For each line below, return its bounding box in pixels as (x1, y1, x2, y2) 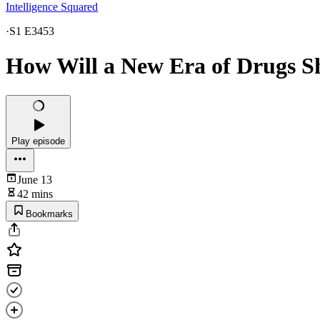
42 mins (17, 187, 53, 200)
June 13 (17, 173, 52, 186)
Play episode (11, 135, 65, 146)
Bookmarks (26, 208, 73, 219)
